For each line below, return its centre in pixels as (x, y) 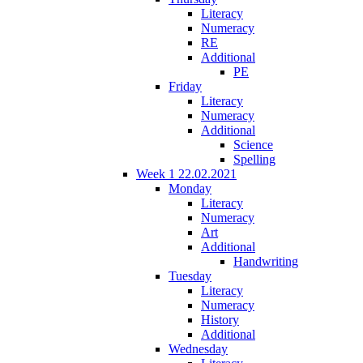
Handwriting (266, 261)
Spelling (254, 159)
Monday (190, 188)
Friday (185, 86)
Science (253, 144)
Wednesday (198, 348)
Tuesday (190, 275)
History (220, 319)
